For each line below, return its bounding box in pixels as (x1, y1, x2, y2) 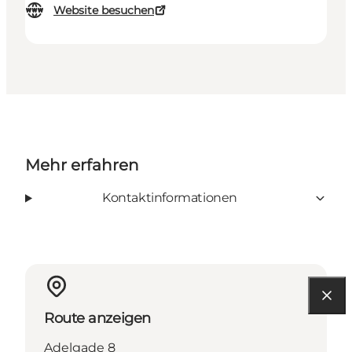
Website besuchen (53, 3, 154, 18)
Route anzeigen (44, 310, 151, 328)
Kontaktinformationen (101, 190, 237, 206)
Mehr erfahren (25, 156, 139, 175)
